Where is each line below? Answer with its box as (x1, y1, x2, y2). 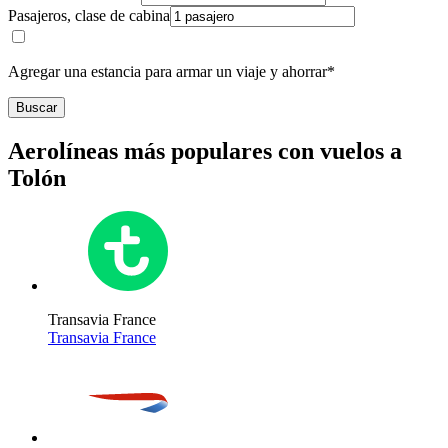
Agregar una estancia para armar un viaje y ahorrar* (8, 62, 335, 80)
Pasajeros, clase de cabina (8, 6, 170, 24)
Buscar (16, 99, 57, 115)
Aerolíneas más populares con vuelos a (8, 137, 402, 164)
